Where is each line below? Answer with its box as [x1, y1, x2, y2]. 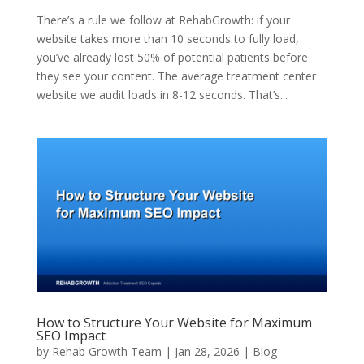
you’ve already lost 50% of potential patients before [36, 50, 308, 66]
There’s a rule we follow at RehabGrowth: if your [36, 12, 290, 28]
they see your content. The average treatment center [36, 68, 316, 84]
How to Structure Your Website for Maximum [36, 313, 312, 331]
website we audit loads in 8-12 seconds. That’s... [36, 87, 288, 103]
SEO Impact [36, 326, 106, 344]
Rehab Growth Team [51, 343, 162, 359]
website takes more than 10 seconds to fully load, [36, 31, 299, 47]
